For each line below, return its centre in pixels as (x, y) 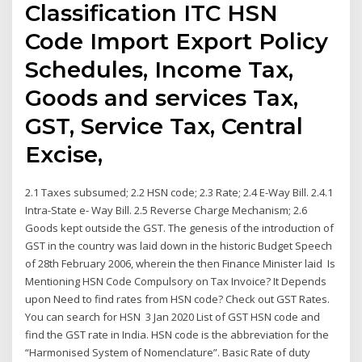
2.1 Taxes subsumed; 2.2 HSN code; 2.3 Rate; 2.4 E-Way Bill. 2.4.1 (179, 193)
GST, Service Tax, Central (164, 126)
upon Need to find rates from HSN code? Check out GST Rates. (178, 299)
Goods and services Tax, (162, 98)
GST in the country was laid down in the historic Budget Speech (179, 246)
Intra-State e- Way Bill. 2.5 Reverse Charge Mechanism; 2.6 (166, 210)
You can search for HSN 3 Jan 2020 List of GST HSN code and (173, 317)
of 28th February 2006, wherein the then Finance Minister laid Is (181, 264)
